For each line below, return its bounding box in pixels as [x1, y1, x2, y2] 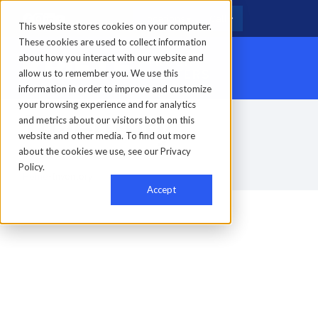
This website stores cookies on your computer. [18, 21, 212, 32]
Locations [142, 12, 185, 25]
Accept [147, 184, 176, 196]
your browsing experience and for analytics [18, 99, 196, 110]
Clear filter [184, 300, 233, 312]
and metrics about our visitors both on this [18, 114, 194, 126]
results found [47, 299, 119, 313]
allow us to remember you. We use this [18, 67, 178, 79]
